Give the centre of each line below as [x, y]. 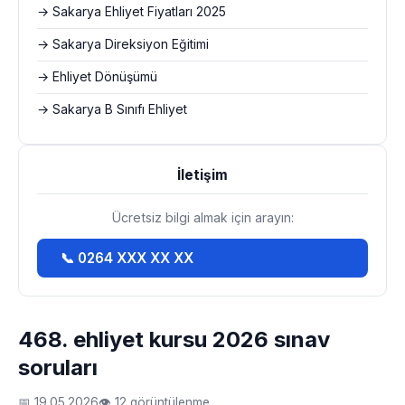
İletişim [202, 175]
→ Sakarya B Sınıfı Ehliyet [112, 109]
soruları [58, 367]
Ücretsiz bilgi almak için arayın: [202, 217]
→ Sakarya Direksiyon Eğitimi [123, 44]
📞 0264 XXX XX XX [127, 258]
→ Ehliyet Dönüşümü [97, 77]
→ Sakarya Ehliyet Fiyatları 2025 [132, 12]
